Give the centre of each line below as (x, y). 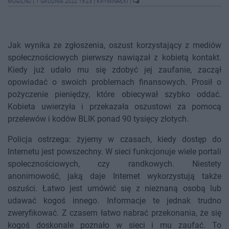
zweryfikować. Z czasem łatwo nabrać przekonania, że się (114, 213)
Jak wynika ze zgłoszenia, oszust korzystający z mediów (114, 45)
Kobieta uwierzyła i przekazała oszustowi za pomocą (114, 107)
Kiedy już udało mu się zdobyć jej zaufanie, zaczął (114, 70)
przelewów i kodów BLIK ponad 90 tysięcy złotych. (98, 119)
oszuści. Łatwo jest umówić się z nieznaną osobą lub (114, 189)
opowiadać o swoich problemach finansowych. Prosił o (114, 82)
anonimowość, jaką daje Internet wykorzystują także (114, 176)
